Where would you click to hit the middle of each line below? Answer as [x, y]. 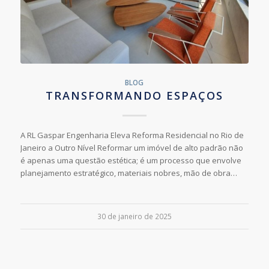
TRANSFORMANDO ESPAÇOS [134, 95]
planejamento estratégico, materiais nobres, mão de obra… [128, 173]
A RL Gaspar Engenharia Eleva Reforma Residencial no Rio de [132, 135]
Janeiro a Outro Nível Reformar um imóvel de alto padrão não [131, 147]
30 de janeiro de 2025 [134, 216]
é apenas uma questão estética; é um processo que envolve [131, 160]
